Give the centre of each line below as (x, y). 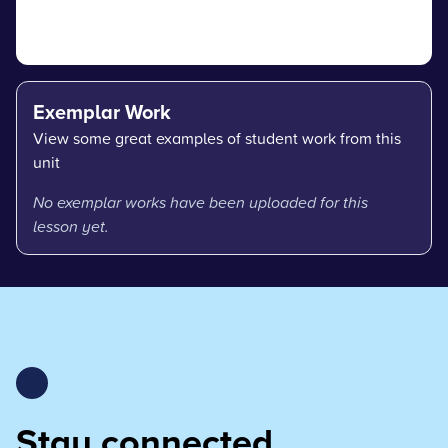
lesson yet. (71, 225)
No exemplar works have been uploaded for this (200, 201)
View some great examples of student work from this (217, 137)
